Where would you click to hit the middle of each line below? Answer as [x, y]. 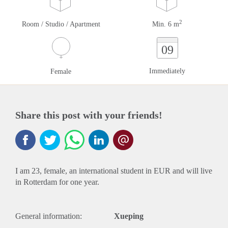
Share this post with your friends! [89, 115]
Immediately [167, 71]
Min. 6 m [166, 24]
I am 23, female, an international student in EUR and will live [114, 171]
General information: [49, 216]
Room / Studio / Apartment [61, 24]
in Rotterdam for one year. [57, 182]
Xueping [129, 216]
